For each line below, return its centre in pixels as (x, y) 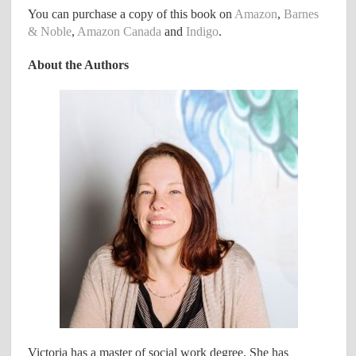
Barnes (302, 14)
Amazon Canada (120, 31)
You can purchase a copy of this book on (132, 14)
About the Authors (79, 64)
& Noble (50, 31)
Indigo (203, 31)
